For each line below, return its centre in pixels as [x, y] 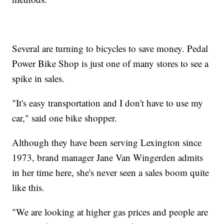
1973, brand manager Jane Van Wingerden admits [108, 157]
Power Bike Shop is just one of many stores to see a [110, 63]
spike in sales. [38, 78]
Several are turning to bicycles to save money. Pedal [110, 48]
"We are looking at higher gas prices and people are [110, 211]
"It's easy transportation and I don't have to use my [108, 102]
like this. [28, 187]
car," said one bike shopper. [65, 117]
